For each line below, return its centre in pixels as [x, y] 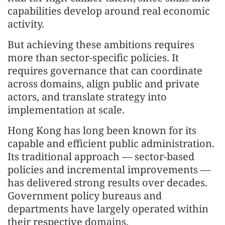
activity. [26, 24]
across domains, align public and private [103, 84]
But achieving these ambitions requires [101, 44]
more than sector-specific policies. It [93, 58]
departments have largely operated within [108, 209]
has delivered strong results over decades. [107, 183]
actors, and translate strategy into [87, 97]
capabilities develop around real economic [109, 11]
